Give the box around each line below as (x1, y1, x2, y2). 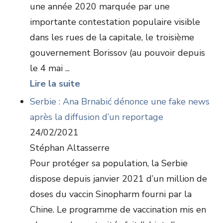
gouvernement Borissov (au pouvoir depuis (30, 47, 205, 59)
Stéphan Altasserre (30, 142, 110, 154)
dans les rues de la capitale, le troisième (30, 31, 194, 43)
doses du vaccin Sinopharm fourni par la (30, 188, 192, 200)
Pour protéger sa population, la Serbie (30, 157, 188, 169)
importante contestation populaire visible (30, 16, 200, 28)
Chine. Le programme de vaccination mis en (30, 204, 206, 216)
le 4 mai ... (30, 62, 70, 74)
